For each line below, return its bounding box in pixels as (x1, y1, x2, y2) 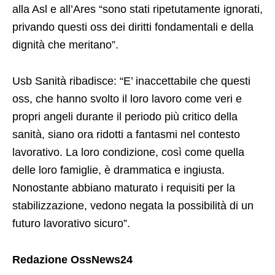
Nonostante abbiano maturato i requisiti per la (12, 182, 235, 195)
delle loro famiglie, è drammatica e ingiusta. (12, 164, 225, 177)
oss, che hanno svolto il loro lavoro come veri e (12, 93, 242, 106)
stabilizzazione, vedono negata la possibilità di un (12, 199, 254, 212)
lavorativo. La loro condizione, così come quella (12, 146, 244, 159)
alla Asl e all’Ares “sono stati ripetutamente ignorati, (12, 3, 263, 16)
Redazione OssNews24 (12, 254, 133, 266)
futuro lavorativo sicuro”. (12, 217, 130, 230)
